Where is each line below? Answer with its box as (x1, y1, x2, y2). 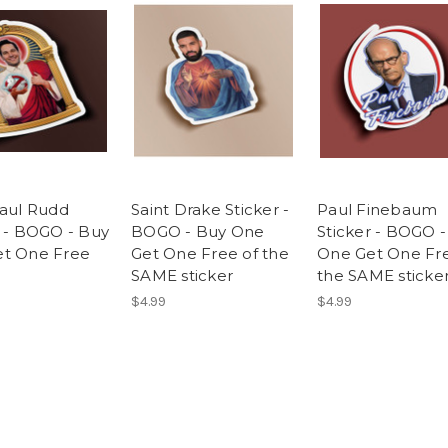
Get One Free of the (131, 244, 289, 264)
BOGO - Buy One (131, 222, 265, 242)
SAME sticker (131, 266, 233, 286)
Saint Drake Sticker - (131, 200, 290, 220)
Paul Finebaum (317, 200, 438, 220)
